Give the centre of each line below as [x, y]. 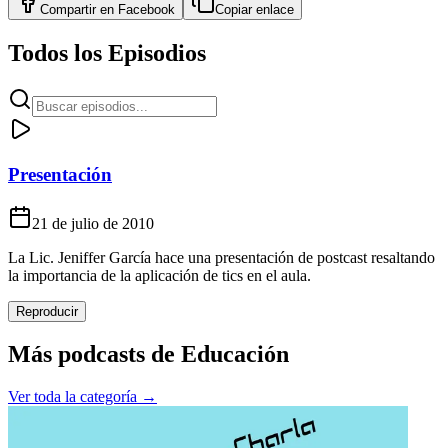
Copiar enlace [254, 10]
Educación [235, 354]
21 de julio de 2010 [93, 223]
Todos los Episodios [107, 53]
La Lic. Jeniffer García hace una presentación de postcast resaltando [221, 257]
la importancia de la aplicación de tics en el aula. [159, 275]
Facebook [146, 10]
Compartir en [79, 10]
